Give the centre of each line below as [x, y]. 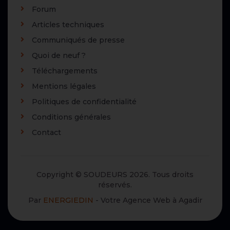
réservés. [115, 185]
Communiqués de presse [78, 40]
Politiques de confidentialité [84, 102]
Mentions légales [64, 87]
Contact [46, 133]
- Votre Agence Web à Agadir [148, 200]
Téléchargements [65, 71]
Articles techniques [68, 25]
